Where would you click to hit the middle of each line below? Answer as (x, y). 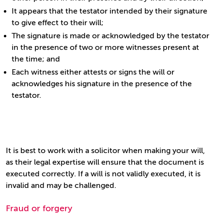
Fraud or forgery (39, 208)
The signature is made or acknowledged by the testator (110, 36)
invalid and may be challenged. (61, 186)
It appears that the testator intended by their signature (109, 11)
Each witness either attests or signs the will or (93, 72)
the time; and (36, 59)
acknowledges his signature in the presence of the (102, 84)
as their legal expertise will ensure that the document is (105, 162)
